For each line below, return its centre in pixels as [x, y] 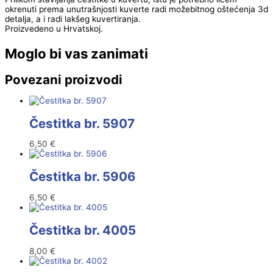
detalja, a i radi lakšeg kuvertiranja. [73, 19]
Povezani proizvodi [64, 79]
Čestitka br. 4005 [83, 230]
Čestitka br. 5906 [83, 177]
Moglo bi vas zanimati [76, 53]
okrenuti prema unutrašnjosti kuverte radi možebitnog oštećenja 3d [136, 9]
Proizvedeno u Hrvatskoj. [54, 29]
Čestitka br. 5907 [82, 123]
